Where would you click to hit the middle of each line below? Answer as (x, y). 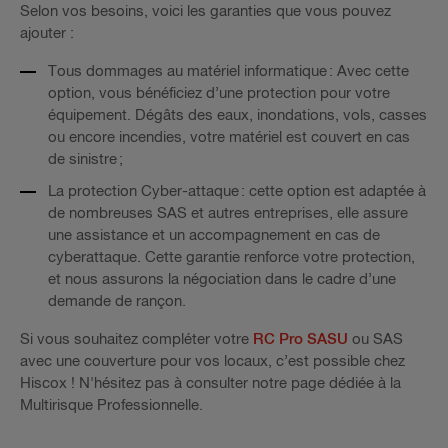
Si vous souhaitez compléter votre (136, 340)
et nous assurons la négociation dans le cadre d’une (222, 280)
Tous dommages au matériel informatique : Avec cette (228, 72)
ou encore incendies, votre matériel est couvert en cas (229, 138)
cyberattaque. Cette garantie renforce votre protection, (231, 258)
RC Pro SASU (300, 340)
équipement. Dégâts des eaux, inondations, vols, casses (237, 116)
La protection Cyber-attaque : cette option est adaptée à (237, 192)
